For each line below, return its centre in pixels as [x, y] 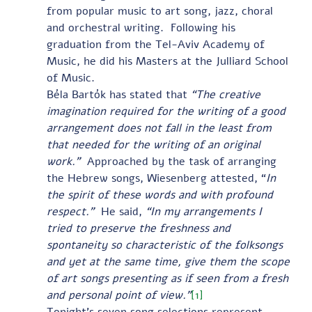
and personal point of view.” [118, 295]
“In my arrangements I [205, 212]
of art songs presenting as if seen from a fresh [169, 279]
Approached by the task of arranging [183, 162]
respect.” [73, 212]
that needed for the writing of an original [155, 145]
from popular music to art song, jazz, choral [161, 11]
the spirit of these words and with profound [161, 195]
